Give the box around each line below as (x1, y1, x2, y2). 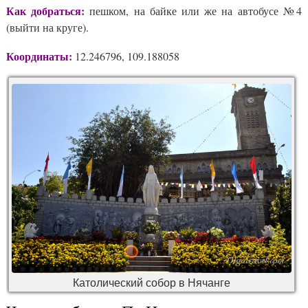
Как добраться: (6, 2, 85, 19)
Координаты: (6, 47, 72, 64)
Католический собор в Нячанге (73, 274, 230, 291)
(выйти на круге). (6, 19, 89, 34)
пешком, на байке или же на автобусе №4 (85, 3, 302, 18)
